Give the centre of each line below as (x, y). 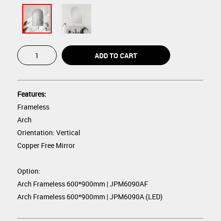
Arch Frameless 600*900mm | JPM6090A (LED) (90, 197)
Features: (32, 94)
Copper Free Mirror (46, 145)
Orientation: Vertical (49, 132)
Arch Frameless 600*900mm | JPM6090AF (83, 184)
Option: (29, 171)
